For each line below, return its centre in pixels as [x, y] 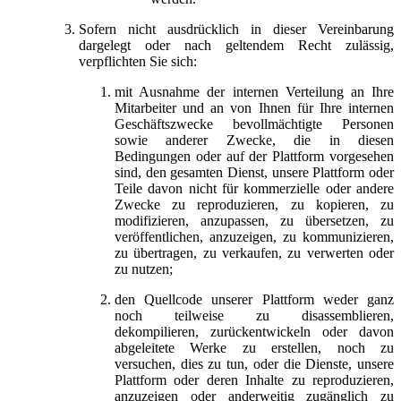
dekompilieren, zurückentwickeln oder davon [254, 331]
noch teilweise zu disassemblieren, [254, 315]
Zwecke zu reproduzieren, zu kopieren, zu [254, 204]
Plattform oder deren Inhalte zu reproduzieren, [254, 380]
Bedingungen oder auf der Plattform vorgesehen [254, 156]
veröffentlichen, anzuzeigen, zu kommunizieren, [254, 236]
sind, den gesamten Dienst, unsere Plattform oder [254, 172]
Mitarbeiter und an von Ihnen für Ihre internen [254, 107]
